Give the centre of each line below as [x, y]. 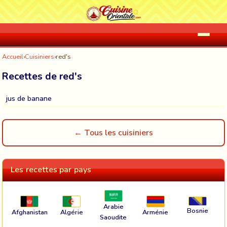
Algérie [71, 212]
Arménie [156, 212]
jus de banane [29, 98]
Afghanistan [29, 212]
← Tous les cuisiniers [113, 133]
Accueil [13, 57]
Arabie [113, 207]
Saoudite [113, 218]
